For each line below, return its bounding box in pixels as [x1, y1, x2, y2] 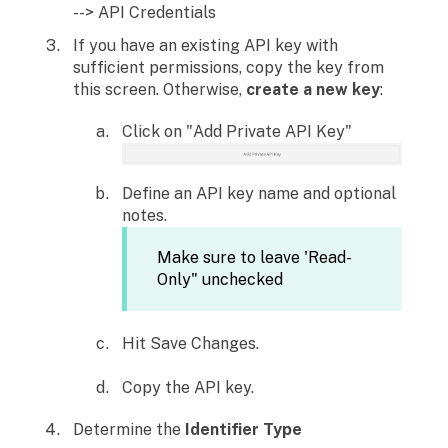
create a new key [246, 80, 380, 100]
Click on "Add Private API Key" [122, 122, 352, 142]
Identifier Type [185, 420, 302, 440]
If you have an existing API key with [73, 36, 338, 56]
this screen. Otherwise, [73, 80, 246, 100]
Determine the [73, 420, 185, 440]
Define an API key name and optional [122, 183, 396, 203]
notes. [122, 205, 171, 225]
